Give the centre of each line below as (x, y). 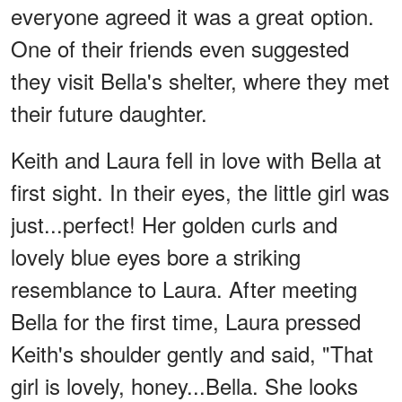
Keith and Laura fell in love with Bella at (196, 159)
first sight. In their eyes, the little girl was (200, 191)
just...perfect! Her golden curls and (174, 223)
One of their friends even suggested (180, 48)
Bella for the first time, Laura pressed (186, 320)
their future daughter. (109, 112)
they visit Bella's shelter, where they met (200, 80)
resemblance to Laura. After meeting (184, 288)
